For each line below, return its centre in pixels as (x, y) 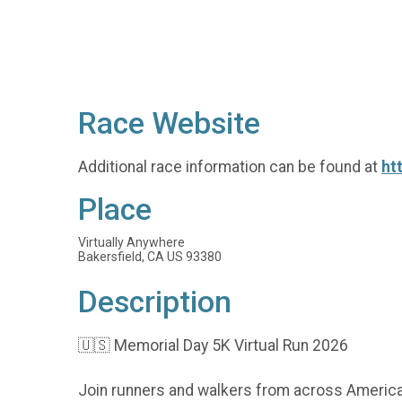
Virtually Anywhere (131, 243)
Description (155, 302)
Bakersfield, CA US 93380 (150, 257)
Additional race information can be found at (230, 166)
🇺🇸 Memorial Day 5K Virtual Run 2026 (213, 345)
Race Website (169, 123)
